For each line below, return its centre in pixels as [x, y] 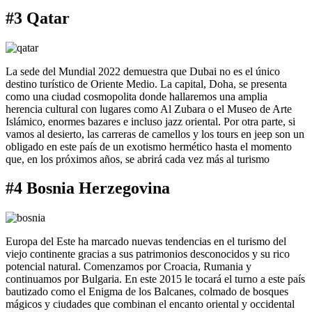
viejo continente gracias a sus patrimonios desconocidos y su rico [148, 254]
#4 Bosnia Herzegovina [88, 188]
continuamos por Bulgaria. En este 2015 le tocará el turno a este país [155, 279]
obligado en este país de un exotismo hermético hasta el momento [149, 146]
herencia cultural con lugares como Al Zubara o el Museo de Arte [149, 109]
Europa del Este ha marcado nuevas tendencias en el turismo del [146, 242]
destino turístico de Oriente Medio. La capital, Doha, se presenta [146, 84]
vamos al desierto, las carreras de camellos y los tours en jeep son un [155, 134]
